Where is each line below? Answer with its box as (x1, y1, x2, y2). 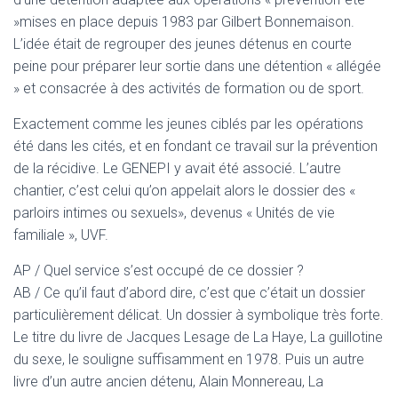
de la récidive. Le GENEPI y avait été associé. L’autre (13, 160, 341, 177)
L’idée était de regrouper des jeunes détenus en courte (13, 36, 352, 52)
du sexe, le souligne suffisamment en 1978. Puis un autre (13, 351, 364, 368)
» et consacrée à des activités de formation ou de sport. (13, 80, 364, 97)
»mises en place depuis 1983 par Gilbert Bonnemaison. (13, 13, 354, 30)
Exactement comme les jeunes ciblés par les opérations (13, 115, 363, 132)
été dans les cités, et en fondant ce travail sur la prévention (13, 138, 378, 155)
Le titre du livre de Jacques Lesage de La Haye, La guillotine (13, 329, 383, 346)
